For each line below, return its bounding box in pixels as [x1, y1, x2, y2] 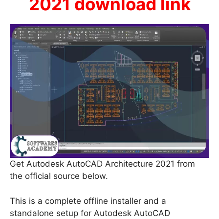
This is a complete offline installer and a [10, 196, 166, 206]
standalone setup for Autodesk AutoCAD [10, 208, 170, 218]
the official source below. [10, 171, 108, 181]
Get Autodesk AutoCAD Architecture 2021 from [10, 159, 195, 169]
